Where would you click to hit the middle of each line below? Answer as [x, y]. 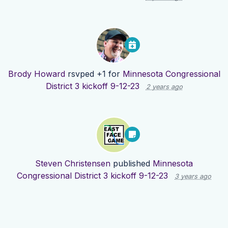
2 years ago [164, 87]
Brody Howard [36, 74]
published [132, 164]
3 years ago [193, 177]
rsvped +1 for [94, 74]
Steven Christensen [73, 164]
